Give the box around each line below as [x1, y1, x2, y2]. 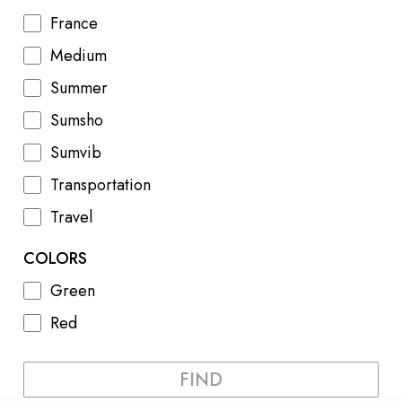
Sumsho [50, 109, 103, 133]
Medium [50, 44, 107, 68]
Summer [50, 76, 108, 100]
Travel [50, 205, 92, 230]
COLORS [23, 247, 87, 271]
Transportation [50, 173, 151, 197]
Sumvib [50, 141, 101, 165]
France [50, 12, 98, 36]
